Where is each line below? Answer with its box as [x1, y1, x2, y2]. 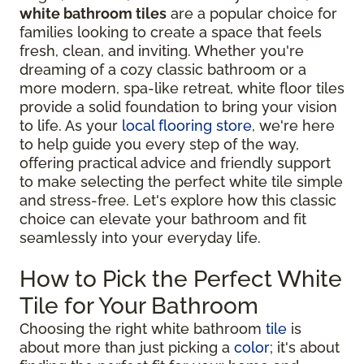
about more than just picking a [19, 338, 234, 356]
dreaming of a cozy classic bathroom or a [19, 60, 306, 78]
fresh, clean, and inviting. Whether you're [19, 41, 304, 59]
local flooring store [122, 116, 252, 134]
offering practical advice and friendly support [19, 154, 331, 171]
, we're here [252, 116, 335, 134]
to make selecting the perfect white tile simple [19, 172, 343, 190]
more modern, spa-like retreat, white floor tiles [19, 79, 344, 97]
